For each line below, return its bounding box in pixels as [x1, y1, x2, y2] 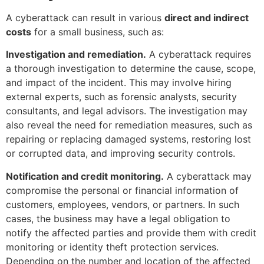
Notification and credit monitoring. [6, 170, 164, 182]
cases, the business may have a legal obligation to [6, 212, 230, 225]
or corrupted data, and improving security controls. [6, 147, 235, 160]
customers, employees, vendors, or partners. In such [6, 198, 239, 210]
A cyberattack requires [146, 48, 251, 61]
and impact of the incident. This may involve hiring [6, 77, 232, 89]
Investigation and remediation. [6, 48, 146, 61]
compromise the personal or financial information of [6, 184, 239, 196]
